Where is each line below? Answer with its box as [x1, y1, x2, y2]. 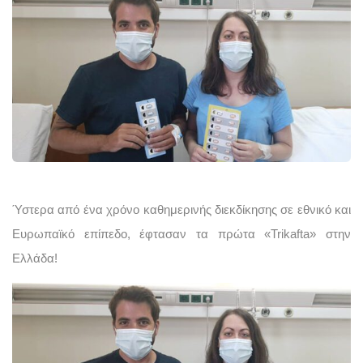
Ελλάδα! [12, 251, 58, 265]
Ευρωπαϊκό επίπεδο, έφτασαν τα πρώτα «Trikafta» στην [12, 227, 351, 241]
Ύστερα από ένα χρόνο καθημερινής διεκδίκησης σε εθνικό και [12, 203, 351, 216]
